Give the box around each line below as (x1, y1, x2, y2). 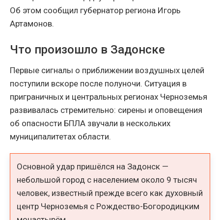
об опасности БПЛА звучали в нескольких (10, 118, 170, 128)
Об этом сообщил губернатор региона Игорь (10, 5, 181, 15)
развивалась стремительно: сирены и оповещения (10, 105, 202, 115)
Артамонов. (10, 18, 54, 28)
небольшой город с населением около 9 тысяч (17, 175, 197, 185)
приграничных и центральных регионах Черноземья (10, 91, 207, 102)
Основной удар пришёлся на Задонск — (17, 162, 169, 172)
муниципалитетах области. (10, 131, 111, 141)
